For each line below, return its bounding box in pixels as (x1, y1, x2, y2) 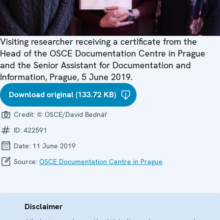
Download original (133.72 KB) (9, 89, 116, 100)
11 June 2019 (32, 141, 76, 151)
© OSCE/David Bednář (37, 110, 108, 119)
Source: (12, 157, 39, 166)
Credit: (12, 110, 37, 119)
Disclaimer (25, 201, 63, 212)
